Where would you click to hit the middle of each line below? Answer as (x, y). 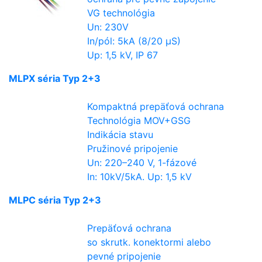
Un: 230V (108, 27)
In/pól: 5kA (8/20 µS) (134, 41)
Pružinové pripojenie (133, 148)
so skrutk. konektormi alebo (149, 242)
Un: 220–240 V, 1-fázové (142, 162)
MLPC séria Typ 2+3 (55, 200)
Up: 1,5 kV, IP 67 (123, 55)
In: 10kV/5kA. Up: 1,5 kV (140, 176)
